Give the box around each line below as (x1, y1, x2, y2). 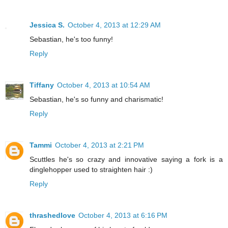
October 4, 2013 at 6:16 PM (78, 211, 167, 219)
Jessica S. (30, 20, 65, 29)
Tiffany (30, 80, 54, 89)
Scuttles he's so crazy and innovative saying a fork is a (30, 155, 223, 163)
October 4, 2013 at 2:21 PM (55, 140, 144, 149)
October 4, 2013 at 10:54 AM (57, 80, 150, 89)
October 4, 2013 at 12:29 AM (68, 20, 161, 29)
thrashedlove (30, 211, 75, 219)
